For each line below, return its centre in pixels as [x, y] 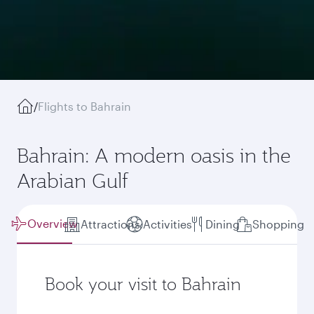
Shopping [278, 224]
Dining [223, 224]
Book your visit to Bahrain [143, 284]
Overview [53, 223]
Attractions [110, 224]
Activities [168, 224]
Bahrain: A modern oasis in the [154, 155]
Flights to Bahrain [84, 106]
